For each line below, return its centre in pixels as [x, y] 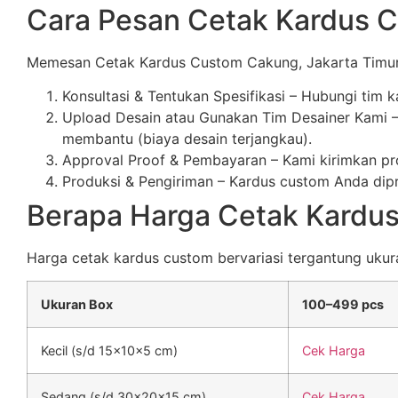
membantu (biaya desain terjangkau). [187, 139]
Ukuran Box [77, 305]
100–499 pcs [343, 305]
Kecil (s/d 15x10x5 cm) [109, 351]
